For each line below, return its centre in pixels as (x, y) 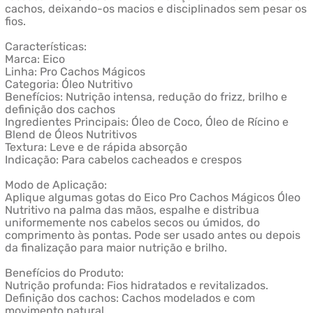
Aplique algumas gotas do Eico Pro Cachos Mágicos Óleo (152, 198)
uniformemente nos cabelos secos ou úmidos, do (132, 223)
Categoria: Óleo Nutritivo (68, 85)
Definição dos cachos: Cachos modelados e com (130, 298)
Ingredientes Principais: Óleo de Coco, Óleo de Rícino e (146, 122)
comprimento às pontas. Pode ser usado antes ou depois (152, 235)
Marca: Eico (35, 59)
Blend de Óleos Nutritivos (71, 135)
